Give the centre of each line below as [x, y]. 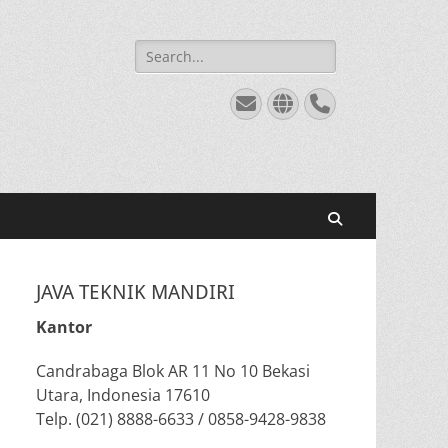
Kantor [64, 327]
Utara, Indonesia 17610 [169, 395]
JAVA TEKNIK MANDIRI [135, 292]
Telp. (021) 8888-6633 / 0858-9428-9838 [181, 419]
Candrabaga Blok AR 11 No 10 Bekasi [173, 371]
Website [322, 102]
